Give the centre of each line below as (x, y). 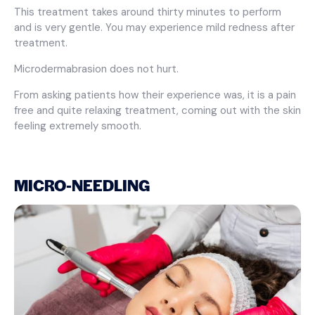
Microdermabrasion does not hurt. (96, 69)
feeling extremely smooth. (78, 126)
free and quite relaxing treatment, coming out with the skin (157, 110)
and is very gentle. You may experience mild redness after (154, 27)
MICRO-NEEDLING (82, 185)
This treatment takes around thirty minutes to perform (148, 12)
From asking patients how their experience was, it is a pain (155, 95)
